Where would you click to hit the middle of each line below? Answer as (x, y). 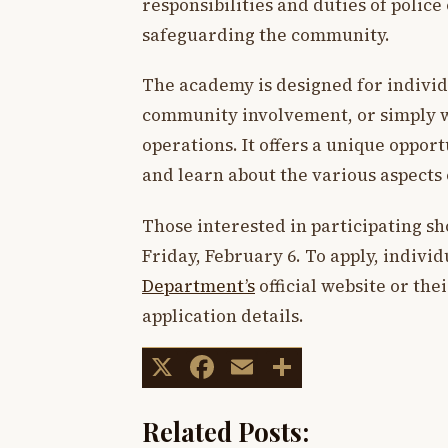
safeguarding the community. (266, 35)
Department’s (198, 285)
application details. (223, 315)
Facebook (289, 367)
